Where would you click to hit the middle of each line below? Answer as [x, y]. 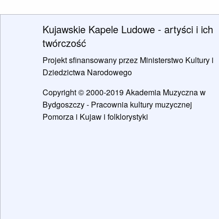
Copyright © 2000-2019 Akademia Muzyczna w [124, 92]
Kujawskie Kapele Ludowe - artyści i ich [128, 29]
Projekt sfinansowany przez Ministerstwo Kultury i [128, 60]
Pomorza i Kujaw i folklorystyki [95, 117]
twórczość [64, 43]
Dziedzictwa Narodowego [87, 72]
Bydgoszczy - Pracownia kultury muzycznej [117, 105]
